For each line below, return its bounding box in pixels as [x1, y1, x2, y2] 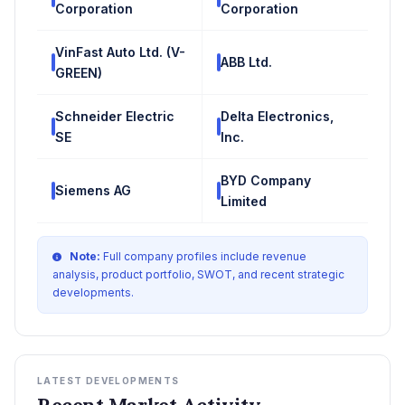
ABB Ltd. [221, 54, 272, 71]
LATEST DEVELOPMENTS [37, 374, 180, 386]
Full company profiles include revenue [100, 249, 306, 263]
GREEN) [55, 64, 102, 80]
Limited [221, 193, 267, 209]
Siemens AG [55, 183, 131, 199]
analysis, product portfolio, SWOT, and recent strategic [52, 267, 344, 281]
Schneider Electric [55, 108, 174, 124]
